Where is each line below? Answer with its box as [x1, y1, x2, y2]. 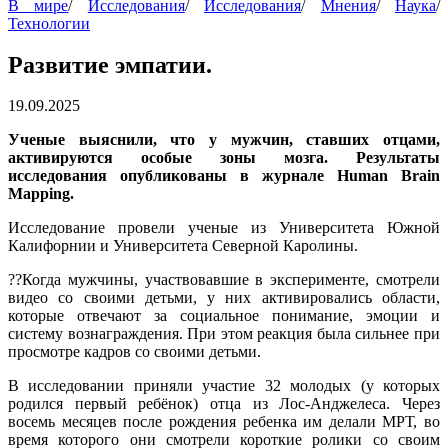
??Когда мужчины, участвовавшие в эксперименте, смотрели [8, 271, 440, 289]
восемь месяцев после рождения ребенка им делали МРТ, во [8, 413, 440, 431]
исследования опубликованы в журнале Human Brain [8, 167, 440, 185]
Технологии [8, 15, 90, 33]
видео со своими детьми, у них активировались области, [8, 289, 440, 307]
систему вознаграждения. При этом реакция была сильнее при [8, 325, 440, 343]
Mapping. [8, 185, 74, 203]
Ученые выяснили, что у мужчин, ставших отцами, [8, 131, 440, 149]
